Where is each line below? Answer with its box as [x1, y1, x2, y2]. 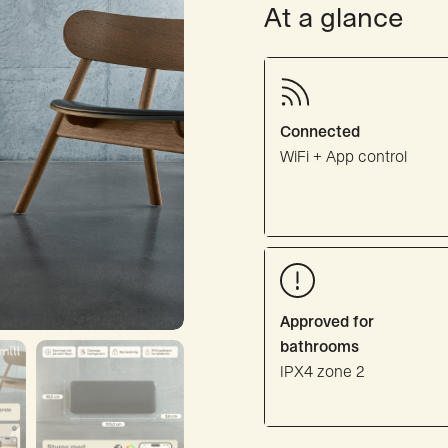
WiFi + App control [280, 148, 407, 165]
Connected [280, 123, 360, 140]
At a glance [264, 4, 404, 32]
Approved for [280, 313, 374, 330]
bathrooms [280, 338, 359, 355]
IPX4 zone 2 [280, 363, 365, 380]
